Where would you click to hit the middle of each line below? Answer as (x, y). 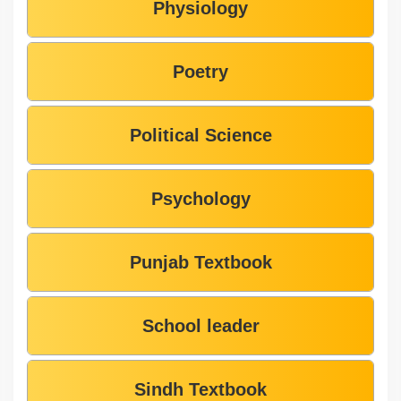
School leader (200, 325)
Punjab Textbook (200, 262)
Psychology (200, 198)
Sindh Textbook (200, 389)
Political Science (200, 135)
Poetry (200, 71)
